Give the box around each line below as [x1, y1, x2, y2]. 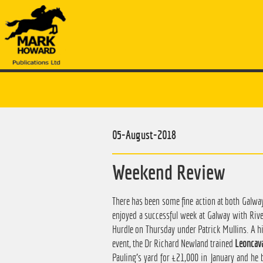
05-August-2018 [112, 128, 176, 142]
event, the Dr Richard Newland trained [112, 237, 235, 250]
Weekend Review [112, 160, 225, 184]
